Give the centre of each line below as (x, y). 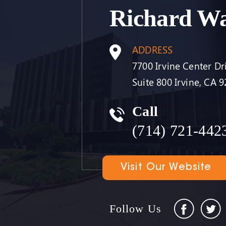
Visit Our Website (166, 168)
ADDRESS (153, 49)
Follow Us (135, 209)
